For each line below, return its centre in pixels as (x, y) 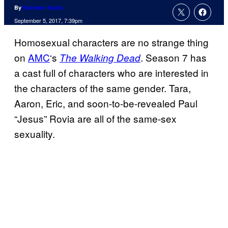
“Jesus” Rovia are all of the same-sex (95, 119)
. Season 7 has (174, 58)
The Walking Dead (100, 58)
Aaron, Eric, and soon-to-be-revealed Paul (106, 103)
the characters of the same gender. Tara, (103, 88)
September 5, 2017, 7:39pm (48, 21)
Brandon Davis (43, 8)
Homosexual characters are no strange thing (111, 42)
